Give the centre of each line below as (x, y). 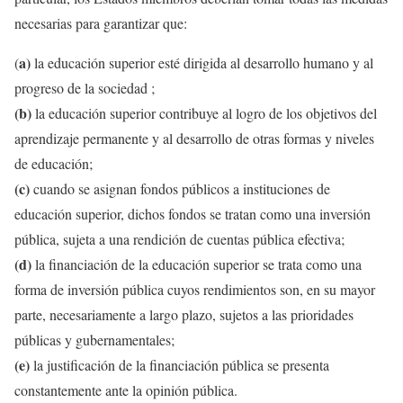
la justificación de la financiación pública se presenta (179, 364)
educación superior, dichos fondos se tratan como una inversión (193, 213)
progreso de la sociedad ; (85, 87)
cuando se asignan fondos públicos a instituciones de (180, 188)
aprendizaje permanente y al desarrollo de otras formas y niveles (194, 138)
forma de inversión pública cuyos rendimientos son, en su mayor (195, 289)
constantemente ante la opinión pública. (126, 390)
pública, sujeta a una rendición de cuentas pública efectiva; (179, 238)
